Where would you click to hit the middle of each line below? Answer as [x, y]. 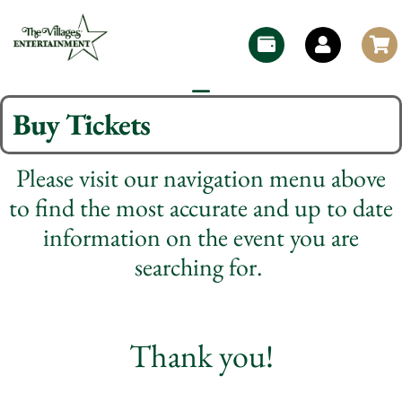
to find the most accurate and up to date [201, 207]
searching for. [201, 266]
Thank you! [201, 355]
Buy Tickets [81, 124]
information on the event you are [201, 236]
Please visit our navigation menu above [201, 177]
